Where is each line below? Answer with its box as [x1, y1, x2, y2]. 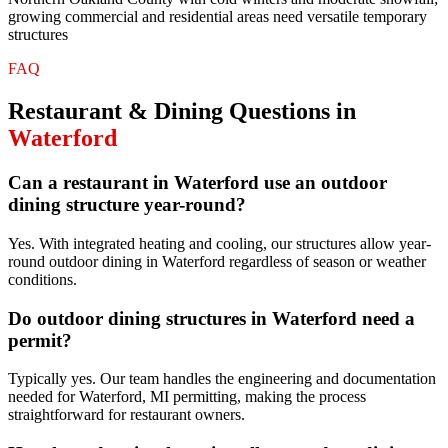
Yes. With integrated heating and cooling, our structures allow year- [8, 234, 431, 252]
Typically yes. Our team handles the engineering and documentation [8, 370, 436, 388]
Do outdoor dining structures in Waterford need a [8, 307, 415, 329]
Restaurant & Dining [8, 98, 223, 125]
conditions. [8, 270, 77, 288]
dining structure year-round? [8, 194, 246, 216]
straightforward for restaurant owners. [8, 406, 245, 424]
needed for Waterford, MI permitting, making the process [8, 388, 366, 406]
